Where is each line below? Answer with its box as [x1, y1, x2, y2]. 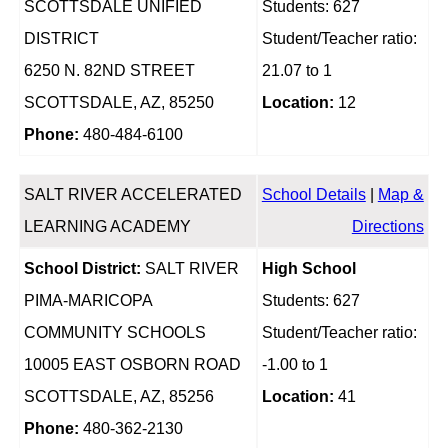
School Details [261, 186, 366, 204]
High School [261, 260, 356, 278]
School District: [23, 260, 141, 278]
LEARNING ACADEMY [23, 218, 191, 236]
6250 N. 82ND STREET [23, 62, 195, 80]
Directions [351, 218, 424, 236]
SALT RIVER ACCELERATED [23, 186, 242, 204]
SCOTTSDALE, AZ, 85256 [23, 388, 214, 406]
